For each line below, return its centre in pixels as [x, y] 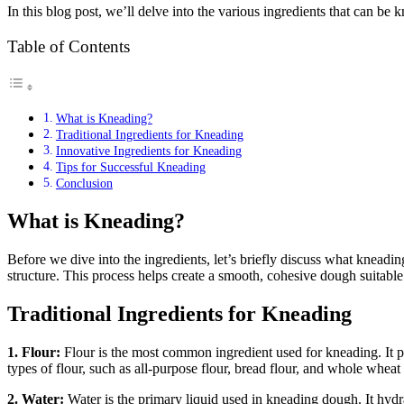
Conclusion [84, 184]
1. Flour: [36, 352]
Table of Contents [69, 46]
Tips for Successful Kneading [130, 167]
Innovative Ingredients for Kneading [148, 151]
